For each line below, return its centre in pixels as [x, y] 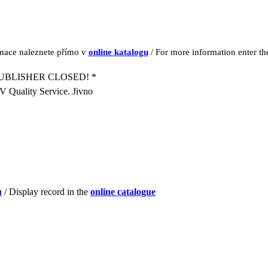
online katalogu [118, 52]
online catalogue [123, 192]
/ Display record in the [46, 192]
